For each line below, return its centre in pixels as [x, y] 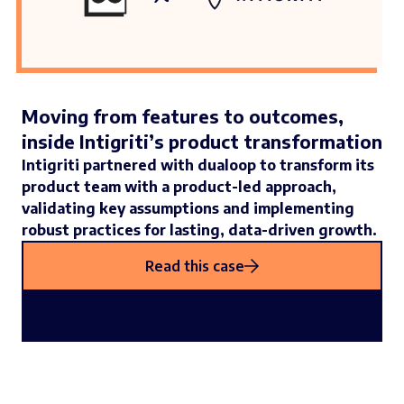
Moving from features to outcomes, [183, 116]
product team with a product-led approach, [179, 187]
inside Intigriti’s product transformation [202, 142]
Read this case [195, 266]
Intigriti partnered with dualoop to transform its [198, 165]
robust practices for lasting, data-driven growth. [199, 230]
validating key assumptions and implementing [188, 209]
